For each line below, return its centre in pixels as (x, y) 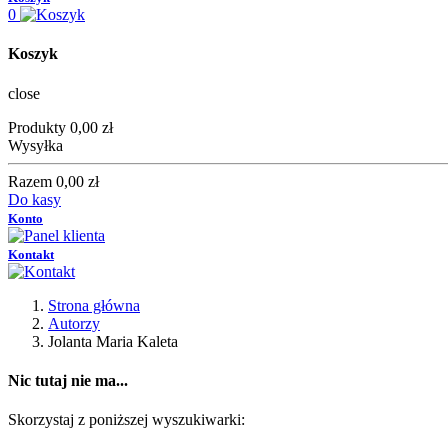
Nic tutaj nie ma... (68, 380)
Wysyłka (35, 145)
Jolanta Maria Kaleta (113, 341)
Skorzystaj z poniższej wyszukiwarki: (126, 420)
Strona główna (94, 305)
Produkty (37, 127)
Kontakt (31, 254)
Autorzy (74, 323)
